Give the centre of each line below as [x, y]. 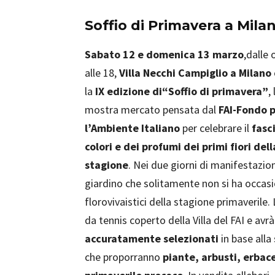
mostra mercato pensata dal [152, 110]
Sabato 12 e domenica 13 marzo [164, 54]
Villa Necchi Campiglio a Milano [196, 73]
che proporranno [124, 257]
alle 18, [102, 73]
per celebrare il [217, 128]
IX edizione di [129, 91]
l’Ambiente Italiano [134, 128]
